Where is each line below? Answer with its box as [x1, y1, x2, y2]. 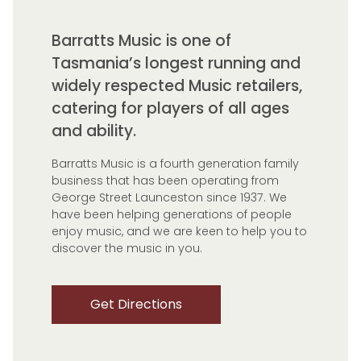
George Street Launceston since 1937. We [52, 189, 287, 205]
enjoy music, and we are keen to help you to [52, 222, 307, 239]
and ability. [52, 119, 136, 142]
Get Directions [90, 294, 182, 313]
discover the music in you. [52, 239, 202, 256]
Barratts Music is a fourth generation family [52, 155, 299, 172]
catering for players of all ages [52, 97, 289, 119]
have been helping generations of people [52, 205, 292, 222]
